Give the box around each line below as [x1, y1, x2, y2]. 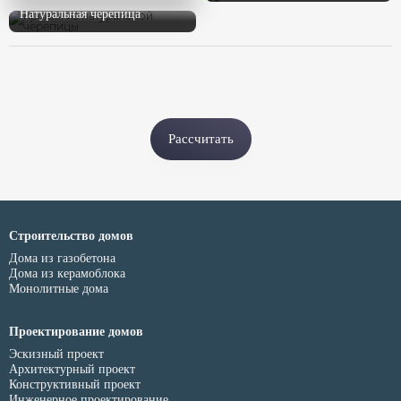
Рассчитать [167, 132, 234, 147]
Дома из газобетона [9, 252, 115, 266]
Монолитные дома [9, 282, 108, 296]
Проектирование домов [9, 324, 143, 339]
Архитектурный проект [9, 363, 135, 377]
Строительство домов [9, 228, 133, 243]
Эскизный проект [9, 347, 104, 362]
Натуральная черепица [20, 7, 141, 21]
